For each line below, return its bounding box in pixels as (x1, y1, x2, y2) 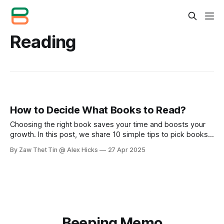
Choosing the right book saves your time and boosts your (10, 120, 205, 129)
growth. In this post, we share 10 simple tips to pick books (10, 130, 208, 139)
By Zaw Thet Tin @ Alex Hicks (10, 146, 98, 154)
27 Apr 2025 (107, 146, 145, 154)
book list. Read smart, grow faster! (10, 150, 127, 159)
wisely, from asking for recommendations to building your (10, 140, 205, 149)
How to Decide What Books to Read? (10, 104, 186, 116)
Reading (10, 31, 76, 52)
